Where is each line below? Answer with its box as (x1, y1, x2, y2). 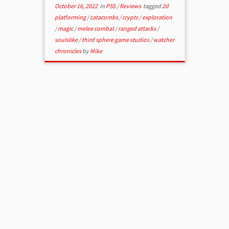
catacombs (90, 13, 120, 21)
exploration (142, 13, 173, 21)
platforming (55, 13, 87, 21)
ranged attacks (118, 25, 157, 32)
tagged (142, 2, 163, 10)
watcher (153, 36, 175, 43)
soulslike (55, 36, 79, 43)
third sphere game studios (82, 36, 151, 43)
